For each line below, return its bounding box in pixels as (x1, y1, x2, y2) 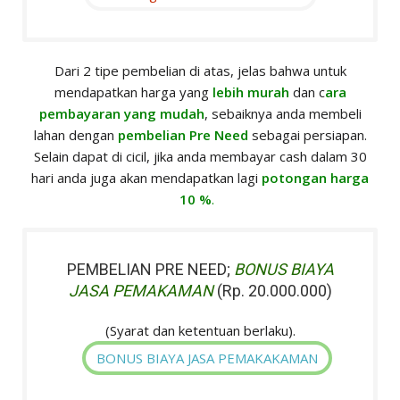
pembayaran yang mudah (38, 104, 204, 123)
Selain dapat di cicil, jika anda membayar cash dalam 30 (33, 147, 367, 166)
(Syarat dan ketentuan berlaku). (104, 321, 296, 340)
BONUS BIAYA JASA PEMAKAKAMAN (96, 349, 318, 368)
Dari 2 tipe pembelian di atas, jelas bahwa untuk (54, 62, 346, 80)
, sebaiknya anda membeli (204, 104, 362, 123)
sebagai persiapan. (251, 126, 367, 145)
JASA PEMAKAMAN (68, 281, 213, 301)
